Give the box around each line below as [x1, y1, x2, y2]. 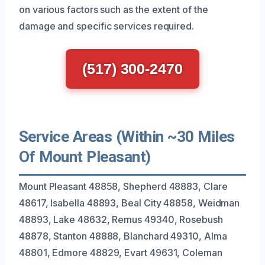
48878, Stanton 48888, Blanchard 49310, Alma [19, 230, 227, 242]
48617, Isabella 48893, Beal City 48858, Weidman [19, 196, 240, 209]
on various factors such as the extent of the [19, 3, 208, 15]
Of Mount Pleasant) [19, 147, 151, 166]
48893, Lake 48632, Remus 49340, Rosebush [19, 213, 223, 225]
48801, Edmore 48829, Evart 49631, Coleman [19, 246, 222, 258]
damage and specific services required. [19, 20, 194, 32]
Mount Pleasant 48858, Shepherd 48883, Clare [19, 180, 228, 192]
